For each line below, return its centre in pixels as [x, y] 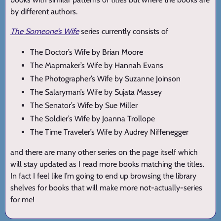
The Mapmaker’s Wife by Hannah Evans [97, 65]
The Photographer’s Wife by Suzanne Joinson [105, 78]
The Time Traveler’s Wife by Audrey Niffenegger [109, 132]
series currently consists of [124, 31]
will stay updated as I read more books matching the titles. [107, 164]
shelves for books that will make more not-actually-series [106, 187]
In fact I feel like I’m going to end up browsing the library [103, 176]
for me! [22, 199]
